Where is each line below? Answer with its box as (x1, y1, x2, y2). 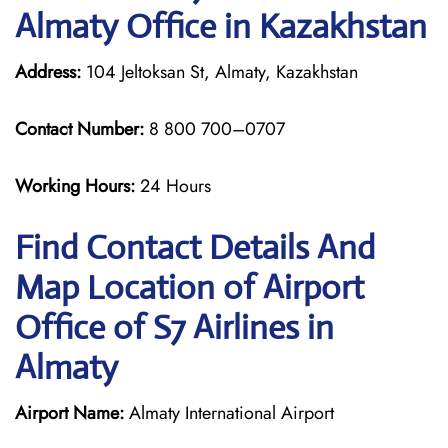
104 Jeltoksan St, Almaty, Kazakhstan (81, 59, 358, 85)
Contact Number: (15, 116, 144, 142)
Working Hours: (15, 173, 140, 199)
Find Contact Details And (15, 227, 375, 268)
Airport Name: (15, 400, 124, 426)
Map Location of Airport (15, 267, 364, 308)
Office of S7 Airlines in (15, 307, 334, 348)
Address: (15, 59, 81, 85)
